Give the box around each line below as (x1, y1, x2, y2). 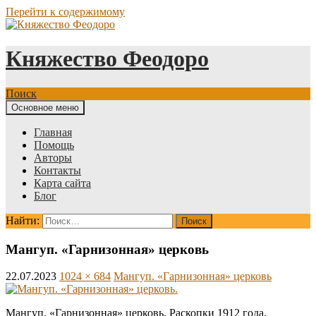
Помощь (34, 138, 74, 151)
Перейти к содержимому (6, 6, 125, 18)
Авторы (34, 151, 72, 164)
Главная (34, 126, 72, 138)
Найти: (6, 214, 39, 226)
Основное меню (11, 102, 79, 113)
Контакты (34, 164, 81, 176)
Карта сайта (34, 176, 91, 189)
